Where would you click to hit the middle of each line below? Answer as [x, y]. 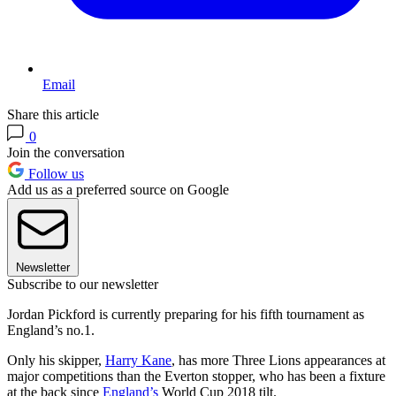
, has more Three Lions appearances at [278, 360]
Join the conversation [66, 152]
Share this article [53, 114]
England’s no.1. [51, 330]
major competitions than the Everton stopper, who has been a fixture [196, 376]
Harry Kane [138, 360]
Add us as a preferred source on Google [118, 189]
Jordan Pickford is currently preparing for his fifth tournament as [186, 314]
